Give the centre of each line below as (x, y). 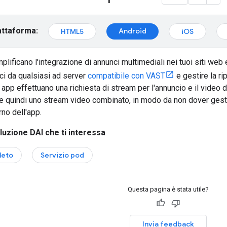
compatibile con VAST (126, 75)
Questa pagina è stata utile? (168, 189)
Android (133, 31)
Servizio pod (62, 155)
